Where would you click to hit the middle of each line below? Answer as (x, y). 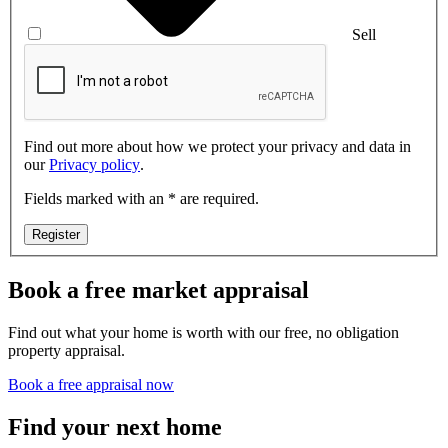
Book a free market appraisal (158, 289)
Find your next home (115, 426)
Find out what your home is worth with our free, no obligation (203, 332)
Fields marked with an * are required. (141, 198)
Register (56, 234)
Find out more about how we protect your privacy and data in (217, 146)
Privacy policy (94, 164)
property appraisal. (66, 350)
